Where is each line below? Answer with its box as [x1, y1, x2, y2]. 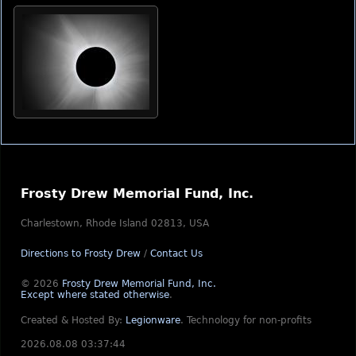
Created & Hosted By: [21, 315, 126, 326]
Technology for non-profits [187, 315, 311, 326]
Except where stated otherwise [21, 289, 169, 300]
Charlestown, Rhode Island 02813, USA [21, 218, 209, 229]
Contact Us [150, 248, 203, 259]
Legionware [126, 315, 180, 326]
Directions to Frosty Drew [21, 248, 141, 259]
